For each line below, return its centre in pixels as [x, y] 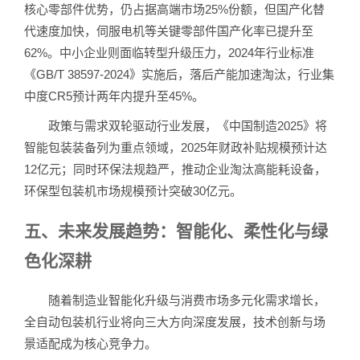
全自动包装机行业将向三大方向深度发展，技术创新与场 [175, 322]
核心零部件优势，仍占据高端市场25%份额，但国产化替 [174, 10]
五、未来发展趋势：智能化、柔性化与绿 [176, 231]
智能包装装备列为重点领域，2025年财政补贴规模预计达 [176, 148]
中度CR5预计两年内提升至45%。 [114, 96]
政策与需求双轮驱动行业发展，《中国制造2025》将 [176, 126]
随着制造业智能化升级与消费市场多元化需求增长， [175, 301]
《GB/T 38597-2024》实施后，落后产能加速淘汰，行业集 [179, 75]
